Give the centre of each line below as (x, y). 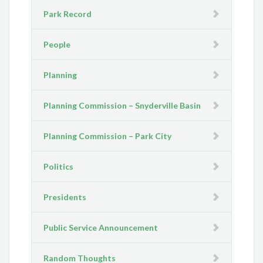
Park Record (68, 14)
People (57, 44)
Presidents (65, 197)
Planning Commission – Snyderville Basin (122, 105)
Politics (59, 166)
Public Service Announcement (101, 227)
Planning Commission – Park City (108, 136)
